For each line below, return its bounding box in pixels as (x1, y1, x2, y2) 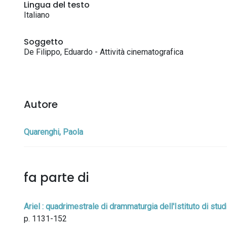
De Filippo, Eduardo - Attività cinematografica (24, 47, 183, 57)
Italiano (24, 10, 50, 20)
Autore (24, 97, 58, 111)
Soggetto (24, 36, 63, 48)
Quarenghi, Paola (24, 127, 83, 137)
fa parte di (24, 169, 89, 186)
